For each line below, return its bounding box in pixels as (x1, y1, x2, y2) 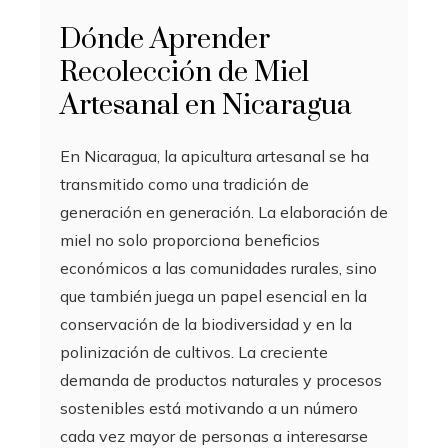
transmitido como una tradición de (60, 174, 309, 195)
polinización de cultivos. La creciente (60, 342, 328, 363)
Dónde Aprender (60, 22, 270, 58)
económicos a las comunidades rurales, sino (60, 258, 377, 279)
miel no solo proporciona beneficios (60, 230, 320, 251)
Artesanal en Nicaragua (60, 88, 352, 124)
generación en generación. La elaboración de (60, 202, 388, 223)
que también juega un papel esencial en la (60, 286, 367, 307)
